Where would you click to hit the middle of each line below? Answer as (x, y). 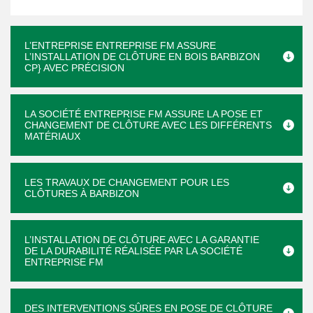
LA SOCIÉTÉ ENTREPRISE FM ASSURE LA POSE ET (144, 114)
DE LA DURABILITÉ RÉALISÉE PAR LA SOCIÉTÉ (133, 251)
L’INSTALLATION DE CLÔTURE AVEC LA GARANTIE (142, 240)
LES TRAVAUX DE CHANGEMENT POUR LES (127, 182)
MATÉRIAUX (52, 136)
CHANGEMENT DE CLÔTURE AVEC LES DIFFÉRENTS (148, 125)
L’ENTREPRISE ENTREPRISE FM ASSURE (120, 45)
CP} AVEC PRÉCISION (74, 68)
